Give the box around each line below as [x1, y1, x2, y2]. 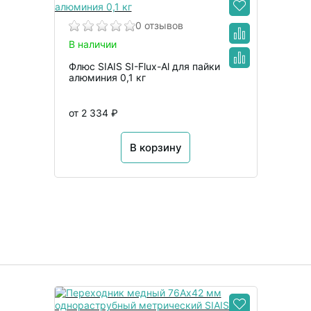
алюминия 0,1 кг [68, 71, 146, 83]
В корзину [129, 141, 182, 155]
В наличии [68, 37, 117, 50]
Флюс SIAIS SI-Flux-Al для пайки [68, 60, 220, 72]
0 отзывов [135, 19, 183, 31]
